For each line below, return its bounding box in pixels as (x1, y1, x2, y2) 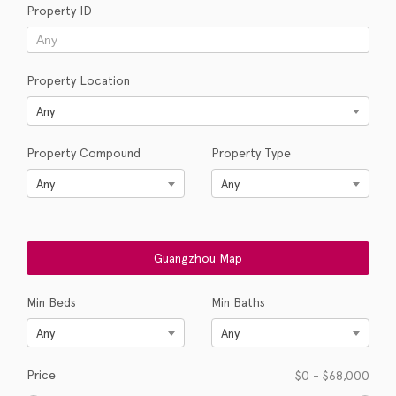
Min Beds (27, 295, 76, 309)
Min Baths (211, 295, 265, 309)
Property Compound (27, 146, 141, 160)
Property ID (27, 4, 92, 18)
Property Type (211, 146, 291, 160)
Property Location (27, 73, 130, 88)
